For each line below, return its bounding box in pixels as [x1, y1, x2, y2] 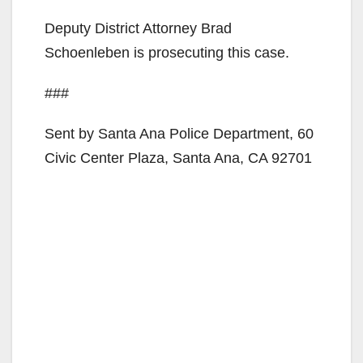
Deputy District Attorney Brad [45, 19, 232, 36]
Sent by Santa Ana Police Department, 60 [45, 125, 314, 142]
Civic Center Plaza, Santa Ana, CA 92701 [45, 149, 312, 166]
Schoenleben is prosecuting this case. [45, 44, 289, 61]
